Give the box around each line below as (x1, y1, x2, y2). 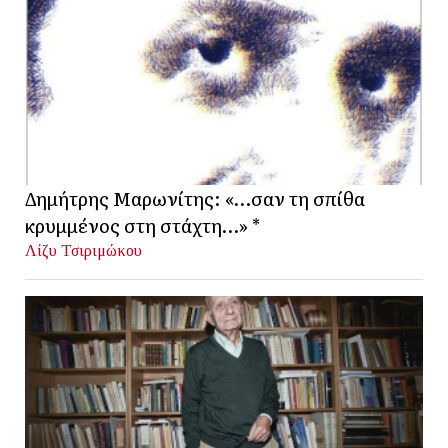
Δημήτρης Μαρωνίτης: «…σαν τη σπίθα (25, 184, 365, 213)
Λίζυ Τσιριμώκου (25, 242, 142, 260)
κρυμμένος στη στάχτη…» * (25, 211, 260, 240)
